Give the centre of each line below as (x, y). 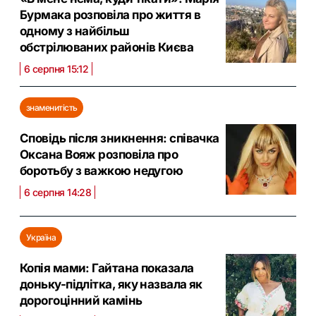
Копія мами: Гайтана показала (107, 268)
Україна (41, 237)
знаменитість (52, 107)
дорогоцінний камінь (81, 300)
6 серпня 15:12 (56, 68)
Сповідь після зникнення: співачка (120, 138)
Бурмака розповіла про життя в (110, 14)
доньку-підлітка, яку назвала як (111, 284)
